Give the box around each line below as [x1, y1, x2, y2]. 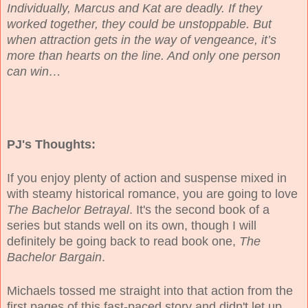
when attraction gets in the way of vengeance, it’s [7, 32, 276, 47]
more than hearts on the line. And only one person [7, 48, 280, 63]
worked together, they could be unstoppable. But [7, 16, 272, 31]
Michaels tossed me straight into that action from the [7, 283, 293, 298]
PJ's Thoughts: [7, 137, 96, 151]
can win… [7, 64, 61, 78]
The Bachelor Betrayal [7, 202, 129, 217]
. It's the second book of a [129, 202, 269, 217]
